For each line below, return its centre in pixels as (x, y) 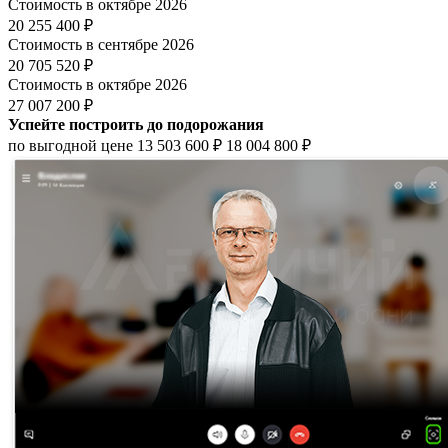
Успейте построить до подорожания (136, 124)
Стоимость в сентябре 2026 (101, 44)
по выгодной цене (72, 145)
